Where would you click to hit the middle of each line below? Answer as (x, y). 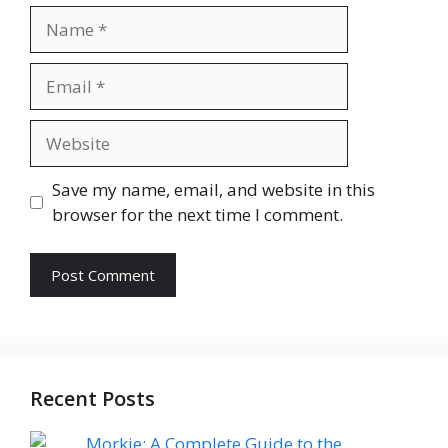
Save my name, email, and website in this (213, 190)
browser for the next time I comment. (197, 215)
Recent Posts (92, 398)
